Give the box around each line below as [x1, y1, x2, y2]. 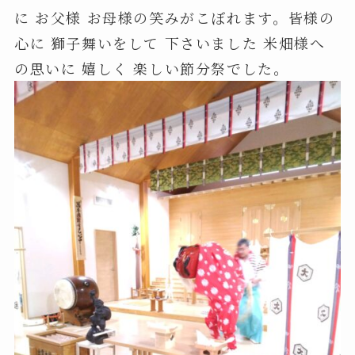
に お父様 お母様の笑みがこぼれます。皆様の [13, 6, 335, 28]
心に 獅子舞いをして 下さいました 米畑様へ [13, 32, 326, 53]
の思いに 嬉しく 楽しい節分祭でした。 [13, 57, 289, 78]
